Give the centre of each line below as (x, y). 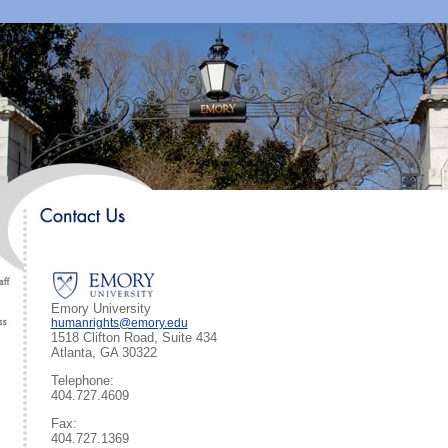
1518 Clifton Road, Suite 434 (133, 337)
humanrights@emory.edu (119, 323)
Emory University (100, 308)
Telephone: (108, 380)
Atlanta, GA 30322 (103, 352)
